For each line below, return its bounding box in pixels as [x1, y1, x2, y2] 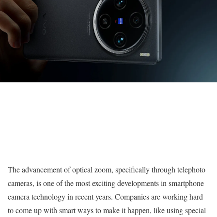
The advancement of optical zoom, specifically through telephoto [8, 164, 205, 174]
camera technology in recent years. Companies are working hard [8, 191, 203, 201]
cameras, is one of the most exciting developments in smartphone [8, 178, 204, 188]
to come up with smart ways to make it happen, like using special [8, 205, 206, 215]
